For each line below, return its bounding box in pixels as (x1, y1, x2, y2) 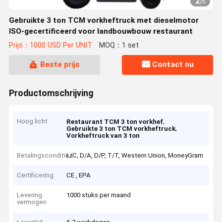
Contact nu (152, 60, 194, 69)
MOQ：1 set (99, 41, 139, 50)
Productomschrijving (8, 88, 93, 98)
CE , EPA (66, 171, 91, 179)
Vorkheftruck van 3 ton (66, 132, 140, 140)
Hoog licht (17, 117, 48, 125)
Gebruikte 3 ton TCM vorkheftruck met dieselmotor (8, 16, 199, 25)
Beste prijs (40, 60, 80, 69)
